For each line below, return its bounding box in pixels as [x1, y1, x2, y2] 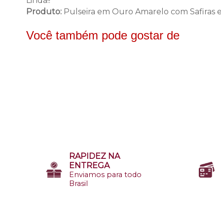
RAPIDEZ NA [69, 151, 120, 161]
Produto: [26, 7, 62, 17]
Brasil [69, 179, 88, 188]
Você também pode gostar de [26, 29, 180, 42]
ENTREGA [69, 161, 110, 171]
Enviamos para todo [69, 170, 142, 180]
